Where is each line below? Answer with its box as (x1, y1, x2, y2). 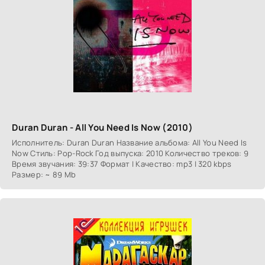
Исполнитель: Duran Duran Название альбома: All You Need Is (12, 137, 247, 148)
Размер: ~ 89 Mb (12, 169, 76, 180)
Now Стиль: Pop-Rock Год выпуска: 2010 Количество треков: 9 (12, 147, 249, 159)
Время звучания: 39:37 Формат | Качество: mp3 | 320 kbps (12, 158, 232, 169)
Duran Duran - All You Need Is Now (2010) (12, 121, 193, 134)
